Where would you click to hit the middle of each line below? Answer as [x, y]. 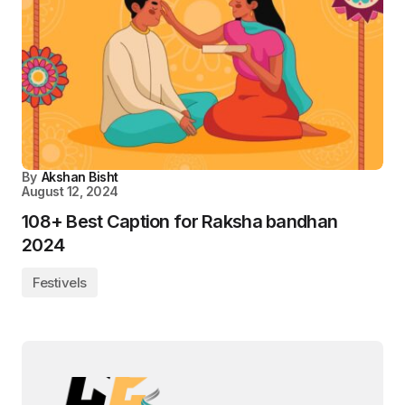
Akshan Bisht [80, 177]
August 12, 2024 [70, 192]
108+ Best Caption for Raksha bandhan [180, 222]
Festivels [60, 283]
